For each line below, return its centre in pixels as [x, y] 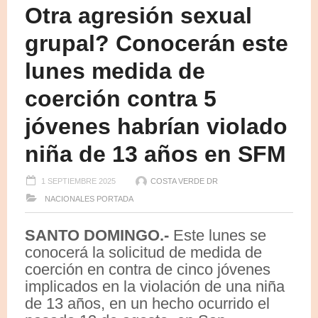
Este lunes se [218, 235]
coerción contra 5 [121, 98]
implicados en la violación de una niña [155, 286]
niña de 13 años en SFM [155, 154]
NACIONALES [68, 198]
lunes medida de [115, 71]
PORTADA [115, 198]
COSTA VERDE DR [184, 181]
